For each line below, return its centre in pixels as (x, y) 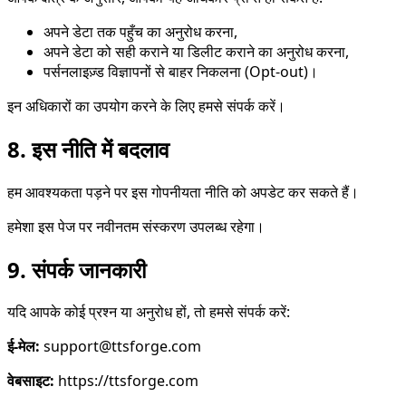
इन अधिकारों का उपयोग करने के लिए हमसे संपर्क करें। (146, 106)
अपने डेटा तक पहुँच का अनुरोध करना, (140, 31)
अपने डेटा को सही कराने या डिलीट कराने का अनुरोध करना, (196, 51)
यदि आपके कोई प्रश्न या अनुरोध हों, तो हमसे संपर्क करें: (149, 312)
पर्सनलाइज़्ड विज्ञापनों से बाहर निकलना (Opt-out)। (181, 71)
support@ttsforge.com (122, 347)
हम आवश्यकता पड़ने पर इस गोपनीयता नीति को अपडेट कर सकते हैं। (183, 192)
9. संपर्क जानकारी (77, 269)
